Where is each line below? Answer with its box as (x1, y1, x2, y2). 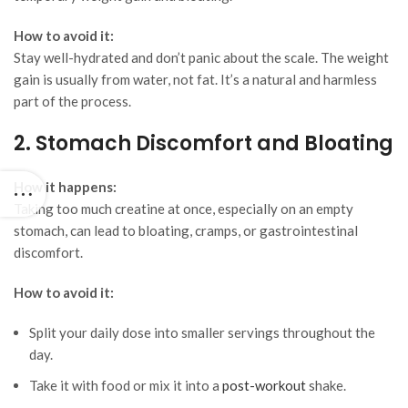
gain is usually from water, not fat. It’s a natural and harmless (14, 71, 377, 88)
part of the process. (14, 93, 131, 110)
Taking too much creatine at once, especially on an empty (14, 200, 353, 218)
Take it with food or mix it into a (29, 377, 222, 394)
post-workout (222, 377, 306, 394)
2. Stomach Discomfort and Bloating (14, 129, 393, 158)
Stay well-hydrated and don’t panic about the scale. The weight (14, 49, 389, 66)
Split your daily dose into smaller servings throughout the (29, 324, 375, 342)
